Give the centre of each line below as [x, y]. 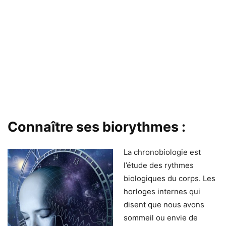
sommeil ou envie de [161, 218]
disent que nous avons [164, 205]
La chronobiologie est [162, 152]
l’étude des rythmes [159, 165]
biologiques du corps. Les [169, 178]
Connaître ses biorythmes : [97, 127]
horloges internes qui [162, 191]
